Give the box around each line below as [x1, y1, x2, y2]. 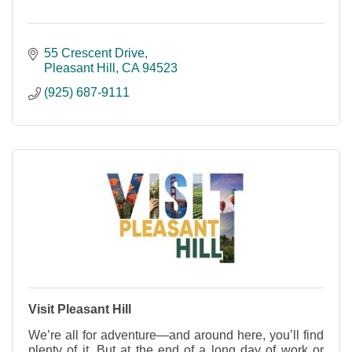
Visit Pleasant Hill [28, 302, 131, 317]
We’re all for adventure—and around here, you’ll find [28, 328, 324, 343]
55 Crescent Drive [44, 46, 145, 60]
